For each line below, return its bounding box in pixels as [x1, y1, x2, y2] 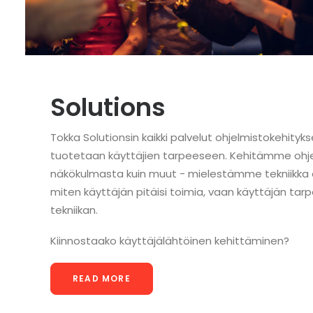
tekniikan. [50, 203, 98, 217]
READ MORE [73, 272, 131, 284]
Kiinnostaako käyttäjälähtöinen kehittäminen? [50, 233, 289, 248]
